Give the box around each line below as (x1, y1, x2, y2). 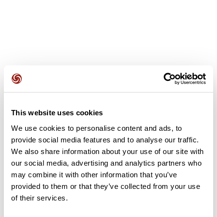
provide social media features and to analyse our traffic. (11, 135, 199, 144)
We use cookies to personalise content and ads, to (11, 124, 182, 132)
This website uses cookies (11, 108, 103, 117)
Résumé (7, 198, 36, 208)
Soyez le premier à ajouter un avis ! (53, 111, 164, 120)
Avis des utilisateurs (7, 79, 80, 90)
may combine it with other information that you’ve (11, 170, 177, 179)
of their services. (11, 193, 68, 202)
